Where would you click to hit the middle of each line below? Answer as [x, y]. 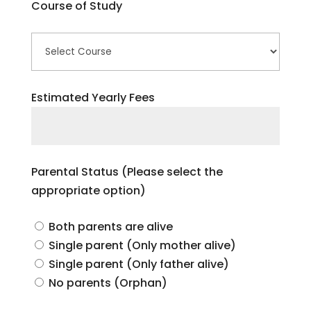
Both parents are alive [110, 227]
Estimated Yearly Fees [93, 98]
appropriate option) [88, 191]
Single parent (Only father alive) [138, 264]
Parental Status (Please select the [127, 172]
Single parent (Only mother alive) [142, 245]
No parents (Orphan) [108, 283]
